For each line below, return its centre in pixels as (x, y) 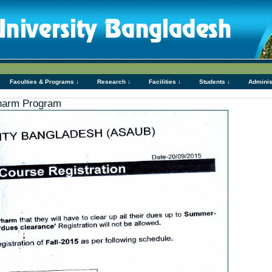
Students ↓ (215, 82)
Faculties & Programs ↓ (44, 82)
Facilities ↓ (165, 82)
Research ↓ (114, 82)
